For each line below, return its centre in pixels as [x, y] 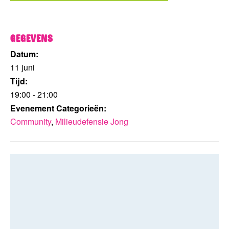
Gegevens [32, 38]
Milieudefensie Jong [92, 121]
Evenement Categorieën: [58, 108]
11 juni [22, 67]
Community [31, 121]
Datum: [24, 54]
